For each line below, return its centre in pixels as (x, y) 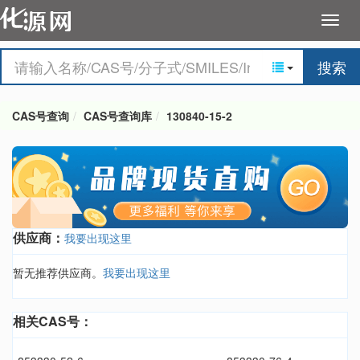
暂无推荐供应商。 (58, 273)
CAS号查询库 (118, 116)
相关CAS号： (53, 321)
